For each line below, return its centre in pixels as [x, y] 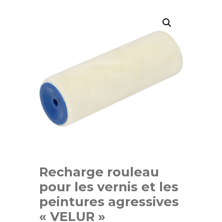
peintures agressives [109, 201]
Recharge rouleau [99, 171]
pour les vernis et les [109, 186]
